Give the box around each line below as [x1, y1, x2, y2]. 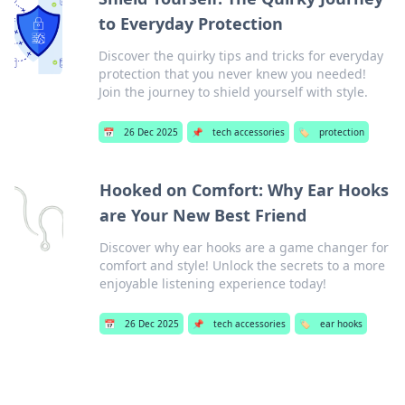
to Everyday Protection [98, 13, 283, 34]
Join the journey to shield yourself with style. [98, 83, 368, 100]
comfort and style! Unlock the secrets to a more [99, 257, 385, 274]
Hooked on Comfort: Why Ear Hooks [99, 179, 389, 201]
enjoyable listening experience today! [99, 275, 326, 292]
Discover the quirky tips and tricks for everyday [98, 47, 383, 64]
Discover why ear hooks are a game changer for [99, 239, 389, 256]
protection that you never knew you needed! [98, 65, 366, 82]
